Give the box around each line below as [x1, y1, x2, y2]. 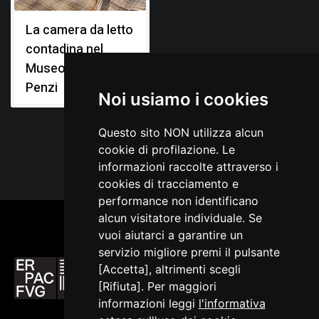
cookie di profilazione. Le [98, 142, 235, 157]
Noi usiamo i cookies [98, 89, 268, 110]
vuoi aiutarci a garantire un [98, 228, 243, 242]
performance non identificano [98, 194, 258, 208]
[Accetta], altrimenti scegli [98, 262, 241, 276]
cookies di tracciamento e [98, 177, 239, 191]
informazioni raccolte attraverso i [98, 159, 278, 174]
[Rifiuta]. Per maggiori [98, 279, 216, 293]
